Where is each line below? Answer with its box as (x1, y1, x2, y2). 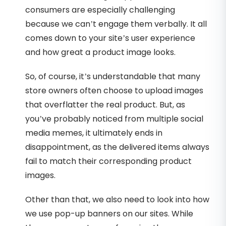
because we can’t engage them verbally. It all (25, 18, 207, 30)
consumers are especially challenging (25, 4, 175, 16)
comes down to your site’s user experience (25, 32, 195, 44)
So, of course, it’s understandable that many (25, 70, 200, 82)
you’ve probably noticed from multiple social (25, 112, 203, 125)
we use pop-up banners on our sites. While (25, 207, 193, 219)
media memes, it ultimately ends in (25, 127, 162, 139)
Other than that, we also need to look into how (25, 193, 209, 205)
